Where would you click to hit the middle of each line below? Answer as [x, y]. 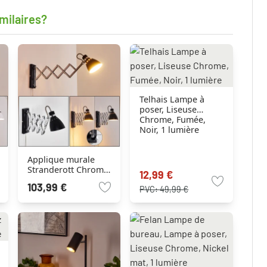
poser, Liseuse [168, 109]
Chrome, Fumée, [173, 119]
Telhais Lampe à [172, 99]
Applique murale [61, 159]
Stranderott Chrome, [69, 169]
